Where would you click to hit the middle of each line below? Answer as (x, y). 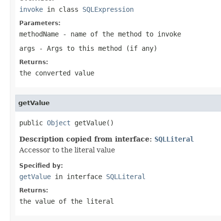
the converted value (57, 73)
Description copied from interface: (87, 139)
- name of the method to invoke (120, 34)
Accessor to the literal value (67, 150)
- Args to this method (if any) (96, 48)
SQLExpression (108, 9)
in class (63, 9)
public (33, 123)
